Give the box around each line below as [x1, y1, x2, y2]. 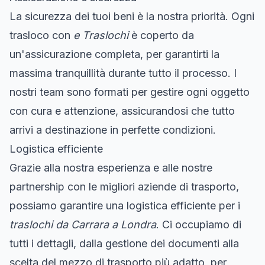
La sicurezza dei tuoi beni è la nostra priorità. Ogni [9, 9, 254, 22]
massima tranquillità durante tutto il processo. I [9, 66, 237, 79]
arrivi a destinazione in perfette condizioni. [9, 123, 216, 136]
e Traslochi [73, 28, 128, 41]
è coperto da [128, 28, 194, 41]
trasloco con [9, 28, 73, 41]
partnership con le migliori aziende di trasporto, [9, 180, 239, 193]
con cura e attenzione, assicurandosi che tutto [9, 104, 235, 117]
